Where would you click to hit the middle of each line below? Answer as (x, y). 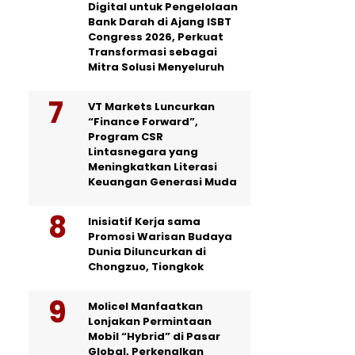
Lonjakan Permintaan (150, 321)
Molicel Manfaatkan (145, 306)
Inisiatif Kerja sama (144, 221)
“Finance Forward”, (143, 122)
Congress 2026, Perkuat (156, 37)
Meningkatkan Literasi (153, 167)
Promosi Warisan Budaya (160, 237)
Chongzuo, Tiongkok (146, 267)
